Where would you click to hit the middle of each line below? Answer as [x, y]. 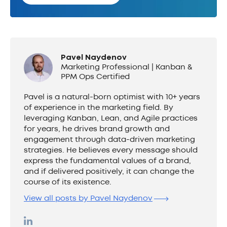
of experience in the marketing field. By [99, 108]
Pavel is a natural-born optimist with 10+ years [112, 97]
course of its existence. [68, 182]
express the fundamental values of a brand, [107, 161]
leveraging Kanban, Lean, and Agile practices [111, 118]
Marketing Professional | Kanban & [126, 67]
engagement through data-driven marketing [109, 140]
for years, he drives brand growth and [97, 129]
